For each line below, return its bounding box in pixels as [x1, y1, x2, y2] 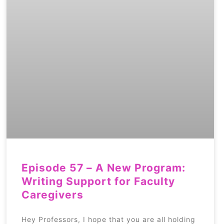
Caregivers [21, 188, 84, 201]
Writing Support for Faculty [21, 175, 175, 188]
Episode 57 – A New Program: [21, 161, 186, 174]
